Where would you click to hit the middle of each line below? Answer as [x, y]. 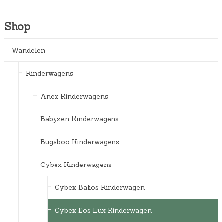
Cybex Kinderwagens [76, 165]
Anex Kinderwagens [74, 96]
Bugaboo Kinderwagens [80, 142]
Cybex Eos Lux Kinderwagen [103, 210]
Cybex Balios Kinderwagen [99, 188]
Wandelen [28, 50]
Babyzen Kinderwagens [79, 119]
